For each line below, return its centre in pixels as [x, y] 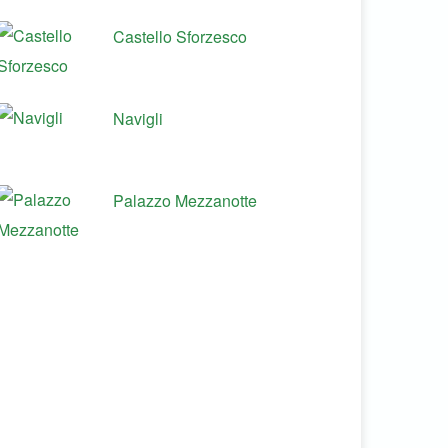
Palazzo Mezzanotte [185, 200]
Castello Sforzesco [180, 36]
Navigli [138, 118]
